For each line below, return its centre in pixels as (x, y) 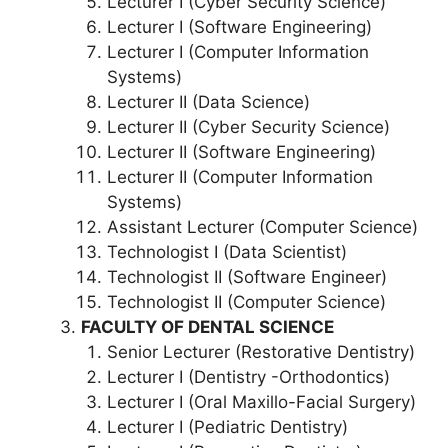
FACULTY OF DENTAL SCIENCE (207, 326)
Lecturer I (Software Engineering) (239, 26)
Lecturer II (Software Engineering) (241, 151)
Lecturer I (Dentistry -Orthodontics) (248, 376)
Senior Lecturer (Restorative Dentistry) (260, 351)
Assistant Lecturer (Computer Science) (262, 226)
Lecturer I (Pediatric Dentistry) (227, 426)
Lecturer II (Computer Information (239, 176)
